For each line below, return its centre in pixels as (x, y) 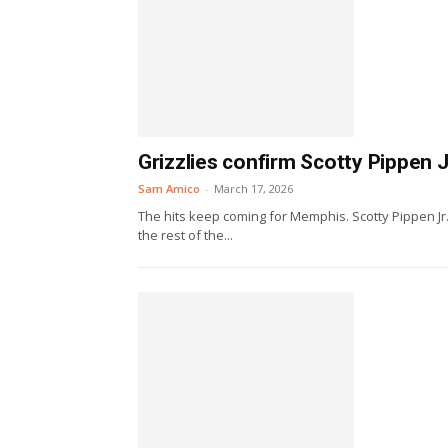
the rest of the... (185, 234)
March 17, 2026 (253, 188)
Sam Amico (169, 188)
